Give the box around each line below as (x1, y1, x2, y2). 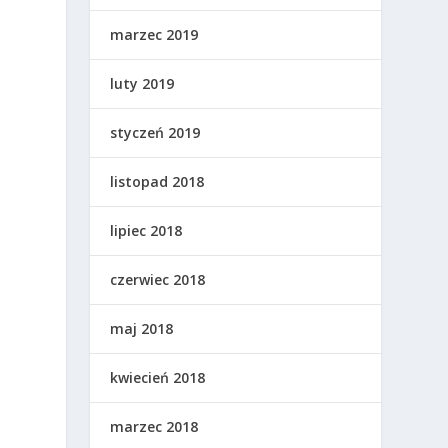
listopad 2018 (110, 172, 205, 192)
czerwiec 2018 (110, 270, 206, 290)
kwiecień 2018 (110, 368, 206, 388)
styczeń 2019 (110, 123, 201, 143)
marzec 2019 (110, 25, 199, 45)
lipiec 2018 (110, 221, 183, 241)
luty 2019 (110, 74, 175, 94)
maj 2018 (110, 319, 174, 339)
